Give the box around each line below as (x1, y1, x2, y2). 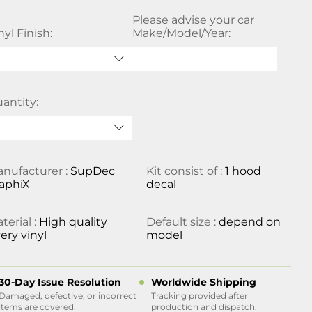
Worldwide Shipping (150, 276, 256, 288)
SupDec (70, 164, 116, 178)
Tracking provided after (150, 290, 248, 301)
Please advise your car (132, 13, 254, 26)
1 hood (224, 164, 261, 178)
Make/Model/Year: (132, 26, 231, 40)
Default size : (146, 215, 219, 228)
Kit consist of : (146, 164, 225, 178)
